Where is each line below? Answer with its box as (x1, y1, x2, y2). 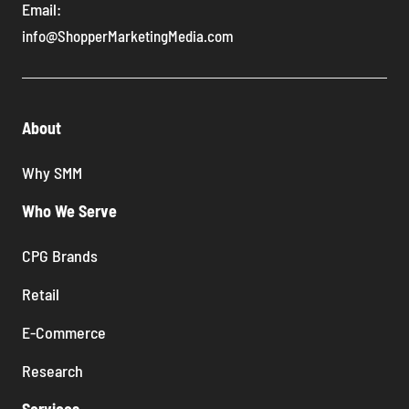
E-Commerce (22, 322, 106, 343)
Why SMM (22, 163, 82, 184)
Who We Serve (22, 201, 117, 222)
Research (22, 361, 83, 382)
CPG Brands (22, 246, 98, 267)
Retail (22, 284, 59, 305)
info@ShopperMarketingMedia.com (22, 26, 234, 46)
